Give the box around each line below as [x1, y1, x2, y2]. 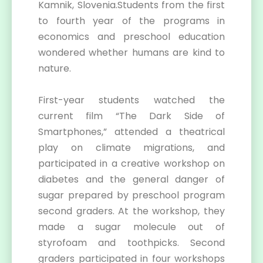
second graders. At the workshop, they [38, 204, 225, 218]
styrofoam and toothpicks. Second [38, 236, 225, 249]
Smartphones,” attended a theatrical [38, 125, 225, 139]
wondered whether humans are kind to [38, 46, 225, 59]
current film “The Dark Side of [38, 109, 225, 123]
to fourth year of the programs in [38, 14, 225, 28]
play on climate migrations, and [38, 141, 225, 154]
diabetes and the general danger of [38, 173, 225, 186]
